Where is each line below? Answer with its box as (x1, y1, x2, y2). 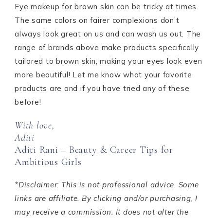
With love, (15, 120, 54, 131)
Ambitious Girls (15, 156, 82, 168)
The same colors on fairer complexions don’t (15, 16, 180, 25)
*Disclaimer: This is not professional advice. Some (15, 180, 199, 189)
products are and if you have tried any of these (15, 84, 190, 93)
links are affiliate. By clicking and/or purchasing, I (15, 194, 198, 203)
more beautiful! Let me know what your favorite (15, 70, 192, 79)
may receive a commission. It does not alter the (15, 207, 189, 217)
